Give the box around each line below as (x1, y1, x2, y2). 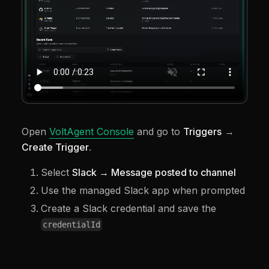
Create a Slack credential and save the (41, 202, 216, 214)
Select (41, 166, 72, 178)
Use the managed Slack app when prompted (41, 184, 245, 196)
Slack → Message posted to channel (72, 166, 236, 178)
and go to (134, 125, 183, 138)
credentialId (43, 220, 101, 230)
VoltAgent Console (49, 125, 134, 138)
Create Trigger (22, 141, 89, 153)
